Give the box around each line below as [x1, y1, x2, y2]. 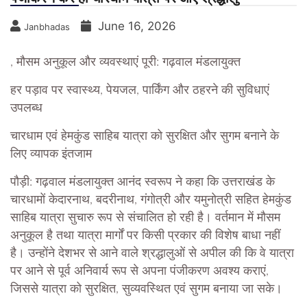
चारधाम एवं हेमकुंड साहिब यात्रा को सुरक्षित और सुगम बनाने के [10, 130, 279, 143]
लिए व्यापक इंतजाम [10, 148, 92, 161]
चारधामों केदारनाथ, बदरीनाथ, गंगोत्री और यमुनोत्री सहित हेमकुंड [10, 194, 291, 207]
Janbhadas [24, 21, 70, 33]
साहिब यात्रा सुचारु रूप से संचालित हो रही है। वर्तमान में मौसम [10, 212, 280, 225]
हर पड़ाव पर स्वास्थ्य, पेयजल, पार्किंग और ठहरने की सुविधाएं [10, 84, 269, 97]
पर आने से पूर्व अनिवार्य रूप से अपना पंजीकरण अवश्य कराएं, [10, 265, 269, 278]
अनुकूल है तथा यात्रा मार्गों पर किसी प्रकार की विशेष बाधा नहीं [10, 230, 280, 243]
